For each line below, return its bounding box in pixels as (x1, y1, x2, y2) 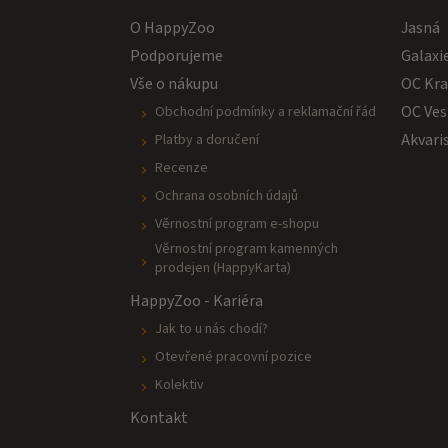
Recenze (154, 157, 208, 178)
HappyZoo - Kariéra (129, 289, 263, 312)
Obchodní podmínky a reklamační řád (154, 101, 376, 122)
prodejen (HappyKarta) (154, 257, 291, 278)
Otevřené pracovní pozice (154, 346, 312, 367)
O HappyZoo (129, 16, 215, 39)
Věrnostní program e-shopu (154, 213, 319, 234)
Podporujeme (129, 44, 223, 67)
